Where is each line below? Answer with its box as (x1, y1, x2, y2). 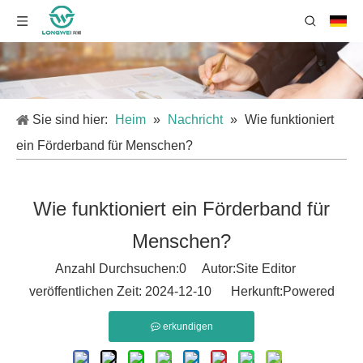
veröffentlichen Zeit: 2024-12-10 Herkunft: (28, 284, 283, 298)
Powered (282, 284, 335, 298)
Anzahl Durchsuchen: (54, 262, 179, 275)
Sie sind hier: (32, 113, 108, 126)
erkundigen (162, 321, 213, 332)
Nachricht (168, 113, 223, 126)
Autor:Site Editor (186, 262, 309, 275)
